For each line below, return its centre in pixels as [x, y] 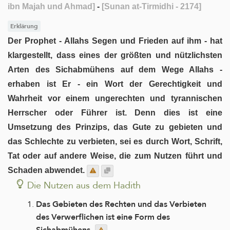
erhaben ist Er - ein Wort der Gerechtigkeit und [115, 84]
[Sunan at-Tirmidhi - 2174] [151, 6]
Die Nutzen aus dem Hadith [84, 185]
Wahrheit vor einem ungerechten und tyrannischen [115, 98]
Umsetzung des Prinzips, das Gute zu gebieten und [115, 127]
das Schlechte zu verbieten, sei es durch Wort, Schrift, [115, 141]
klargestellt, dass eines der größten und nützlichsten [115, 55]
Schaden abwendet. [46, 170]
